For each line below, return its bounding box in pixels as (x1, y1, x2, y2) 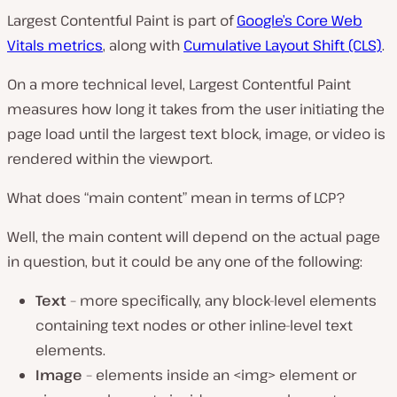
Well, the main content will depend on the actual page (7, 227, 380, 246)
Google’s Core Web (237, 11, 362, 30)
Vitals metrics (7, 35, 103, 55)
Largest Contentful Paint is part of (7, 11, 237, 30)
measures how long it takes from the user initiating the (7, 99, 385, 119)
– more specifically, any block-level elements (66, 291, 377, 310)
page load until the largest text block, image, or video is (7, 124, 385, 144)
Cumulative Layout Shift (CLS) (183, 35, 382, 55)
